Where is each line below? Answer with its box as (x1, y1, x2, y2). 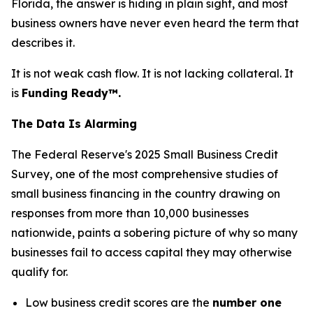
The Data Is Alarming (11, 117, 137, 131)
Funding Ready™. (22, 86, 121, 100)
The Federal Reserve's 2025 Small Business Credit (11, 147, 278, 161)
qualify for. (11, 265, 68, 279)
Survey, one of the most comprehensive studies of (11, 167, 278, 181)
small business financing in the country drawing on (11, 187, 280, 201)
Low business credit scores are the (25, 296, 212, 310)
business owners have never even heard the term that (11, 16, 299, 30)
